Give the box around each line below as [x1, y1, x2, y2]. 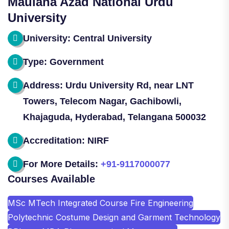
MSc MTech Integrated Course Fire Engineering [8, 197, 193, 208]
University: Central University [23, 33, 152, 43]
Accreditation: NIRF [23, 135, 109, 146]
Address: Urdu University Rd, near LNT [23, 80, 194, 90]
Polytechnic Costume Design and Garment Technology [8, 212, 220, 222]
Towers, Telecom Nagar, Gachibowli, [23, 96, 181, 106]
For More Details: [23, 158, 101, 169]
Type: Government [23, 56, 104, 67]
